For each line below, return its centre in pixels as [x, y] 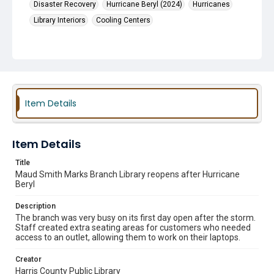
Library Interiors [60, 20]
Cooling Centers [123, 20]
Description [35, 206]
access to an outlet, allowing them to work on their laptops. [128, 237]
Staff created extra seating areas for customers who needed [133, 228]
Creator [28, 259]
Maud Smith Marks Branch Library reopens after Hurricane [128, 174]
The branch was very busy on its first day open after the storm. [135, 218]
